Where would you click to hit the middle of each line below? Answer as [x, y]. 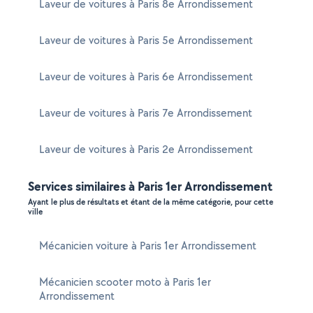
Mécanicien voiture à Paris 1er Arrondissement [148, 246]
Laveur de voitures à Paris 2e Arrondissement [146, 149]
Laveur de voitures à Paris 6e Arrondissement [146, 77]
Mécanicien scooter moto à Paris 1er [125, 282]
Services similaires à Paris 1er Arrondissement [150, 186]
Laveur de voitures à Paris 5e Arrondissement [146, 40]
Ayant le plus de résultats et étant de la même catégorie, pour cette [151, 202]
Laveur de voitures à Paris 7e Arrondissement [146, 113]
